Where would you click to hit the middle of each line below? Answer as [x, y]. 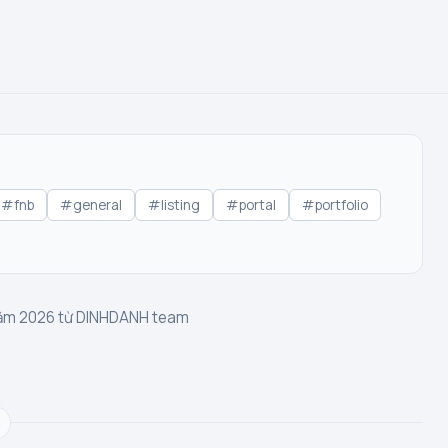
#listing [174, 205]
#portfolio [335, 205]
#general [91, 205]
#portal [251, 205]
